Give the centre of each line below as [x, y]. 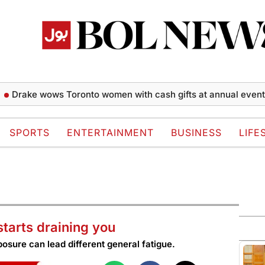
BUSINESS [196, 133]
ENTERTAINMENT [110, 133]
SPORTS [30, 133]
